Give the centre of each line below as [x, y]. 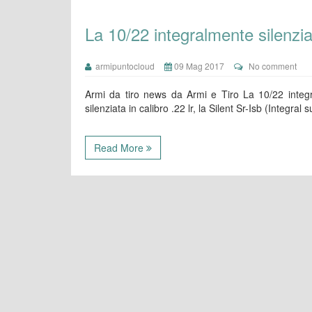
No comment [273, 66]
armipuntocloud [123, 66]
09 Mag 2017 [198, 66]
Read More [120, 148]
